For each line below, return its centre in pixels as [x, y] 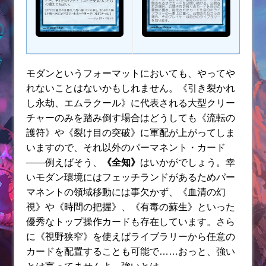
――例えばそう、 [64, 162]
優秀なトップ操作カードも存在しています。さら [131, 221]
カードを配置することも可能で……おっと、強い [131, 251]
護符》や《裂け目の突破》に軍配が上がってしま [131, 132]
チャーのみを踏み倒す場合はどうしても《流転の [131, 118]
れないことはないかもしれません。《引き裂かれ [131, 88]
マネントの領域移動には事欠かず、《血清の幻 [126, 192]
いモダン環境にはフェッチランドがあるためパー [131, 177]
